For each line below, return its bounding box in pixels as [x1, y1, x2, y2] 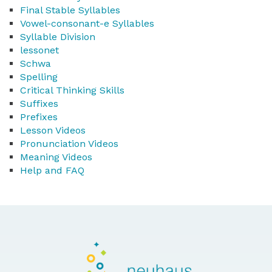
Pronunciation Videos [20, 138, 118, 150]
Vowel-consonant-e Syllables [20, 18, 154, 30]
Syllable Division [20, 31, 95, 43]
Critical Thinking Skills [20, 84, 124, 97]
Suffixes [20, 98, 58, 110]
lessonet [20, 44, 59, 56]
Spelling [20, 71, 58, 83]
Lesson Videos [20, 124, 86, 137]
